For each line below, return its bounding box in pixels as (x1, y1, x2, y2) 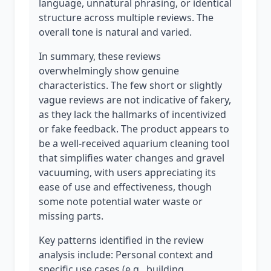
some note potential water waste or (39, 195, 203, 208)
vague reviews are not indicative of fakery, (39, 93, 231, 106)
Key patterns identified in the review (39, 233, 204, 247)
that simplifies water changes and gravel (39, 151, 224, 165)
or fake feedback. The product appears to (39, 122, 229, 135)
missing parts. (39, 209, 103, 223)
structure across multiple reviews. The (39, 11, 214, 24)
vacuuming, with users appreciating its (39, 166, 216, 179)
